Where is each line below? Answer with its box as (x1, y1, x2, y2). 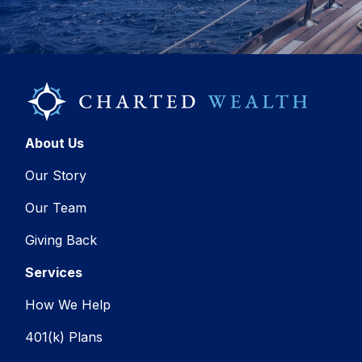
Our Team (25, 200, 87, 216)
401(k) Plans (25, 329, 103, 345)
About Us (25, 135, 85, 151)
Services (25, 264, 83, 280)
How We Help (25, 297, 112, 313)
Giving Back (25, 232, 98, 248)
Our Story (25, 167, 87, 183)
